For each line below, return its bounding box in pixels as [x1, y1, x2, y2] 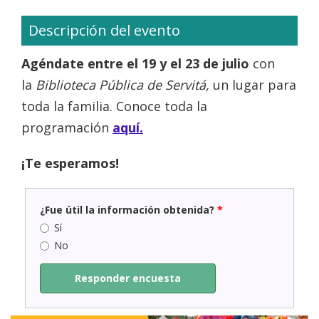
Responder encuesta [75, 271, 181, 286]
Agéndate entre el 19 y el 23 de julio [21, 55, 253, 73]
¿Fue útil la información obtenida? [40, 203, 217, 217]
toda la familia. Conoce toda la [21, 98, 207, 115]
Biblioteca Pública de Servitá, [36, 76, 213, 94]
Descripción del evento [28, 21, 180, 41]
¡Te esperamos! [21, 155, 119, 172]
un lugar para [213, 76, 296, 94]
